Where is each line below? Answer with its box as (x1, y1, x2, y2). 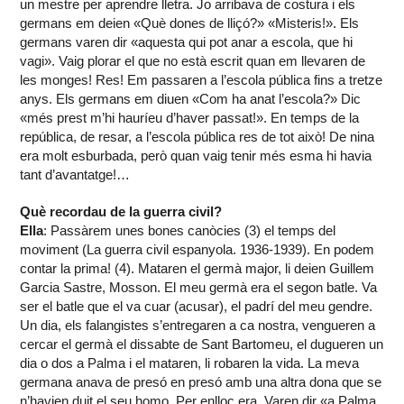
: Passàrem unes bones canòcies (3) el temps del (43, 223, 336, 239)
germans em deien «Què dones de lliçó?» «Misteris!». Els (20, 15, 360, 32)
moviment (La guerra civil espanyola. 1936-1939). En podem (20, 242, 375, 258)
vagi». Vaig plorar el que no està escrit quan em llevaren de (20, 53, 366, 69)
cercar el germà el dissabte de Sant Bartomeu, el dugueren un (20, 336, 384, 353)
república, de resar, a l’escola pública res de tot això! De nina (20, 129, 375, 145)
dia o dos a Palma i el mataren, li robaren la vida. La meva (20, 355, 360, 372)
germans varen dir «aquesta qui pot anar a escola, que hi (20, 34, 353, 50)
